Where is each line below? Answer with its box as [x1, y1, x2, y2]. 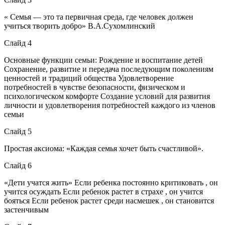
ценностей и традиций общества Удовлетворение [4, 73, 174, 82]
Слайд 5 [4, 127, 32, 136]
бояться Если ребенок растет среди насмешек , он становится [4, 196, 214, 205]
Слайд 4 [4, 38, 32, 47]
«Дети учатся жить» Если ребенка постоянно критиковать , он [4, 178, 218, 187]
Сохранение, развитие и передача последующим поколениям [4, 64, 213, 73]
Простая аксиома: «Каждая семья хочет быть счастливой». [4, 144, 203, 153]
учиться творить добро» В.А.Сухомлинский [4, 21, 155, 30]
